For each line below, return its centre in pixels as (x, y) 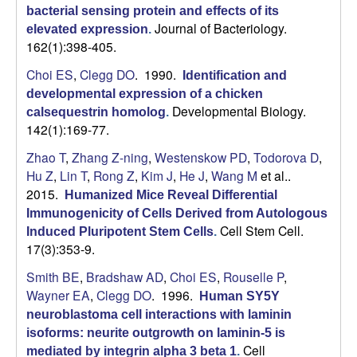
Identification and (235, 76)
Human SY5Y (239, 296)
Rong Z (114, 176)
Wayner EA (58, 295)
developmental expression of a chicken (145, 94)
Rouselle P (253, 277)
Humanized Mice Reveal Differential (171, 195)
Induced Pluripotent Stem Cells (120, 232)
